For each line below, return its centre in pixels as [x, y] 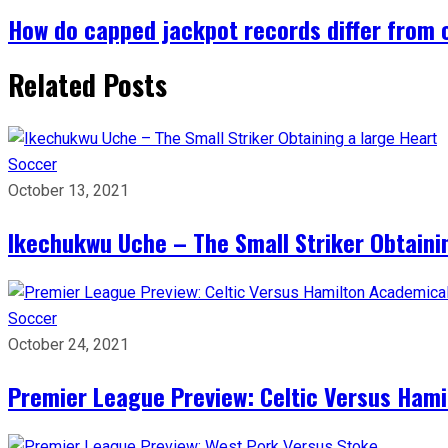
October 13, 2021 [68, 190]
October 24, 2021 [68, 344]
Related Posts [87, 84]
